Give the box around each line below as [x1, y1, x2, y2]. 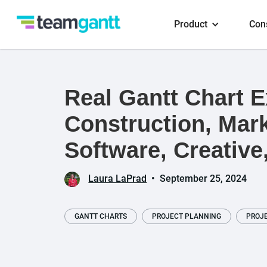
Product [173, 18, 207, 30]
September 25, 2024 [160, 173, 247, 184]
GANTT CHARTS [74, 212, 128, 221]
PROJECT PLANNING [152, 212, 222, 221]
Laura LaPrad [88, 173, 147, 184]
